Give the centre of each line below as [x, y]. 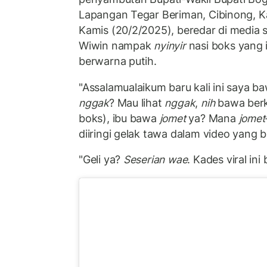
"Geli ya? [101, 160]
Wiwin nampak [117, 46]
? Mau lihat [137, 103]
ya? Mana [212, 118]
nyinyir [170, 46]
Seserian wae [155, 160]
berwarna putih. [118, 61]
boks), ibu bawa [119, 118]
